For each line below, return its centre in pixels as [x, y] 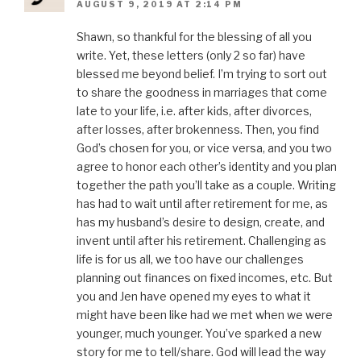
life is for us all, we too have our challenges [190, 259]
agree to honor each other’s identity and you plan [207, 166]
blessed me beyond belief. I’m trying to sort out [202, 73]
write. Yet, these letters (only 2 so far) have [191, 55]
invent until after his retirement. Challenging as [201, 240]
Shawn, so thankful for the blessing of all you [194, 36]
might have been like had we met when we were [205, 314]
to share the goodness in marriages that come [202, 92]
